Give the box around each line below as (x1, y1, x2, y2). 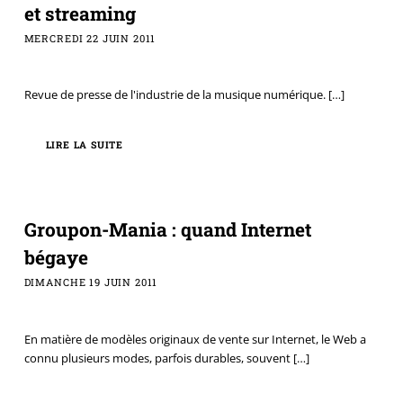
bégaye (23, 245, 88, 271)
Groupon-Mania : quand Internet (23, 217, 311, 243)
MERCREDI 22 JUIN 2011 (23, 31, 157, 45)
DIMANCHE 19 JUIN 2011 (23, 275, 158, 290)
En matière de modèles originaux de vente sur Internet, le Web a (23, 330, 366, 347)
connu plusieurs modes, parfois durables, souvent (23, 349, 291, 366)
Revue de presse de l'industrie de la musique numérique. (23, 86, 326, 103)
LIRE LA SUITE (45, 138, 124, 151)
